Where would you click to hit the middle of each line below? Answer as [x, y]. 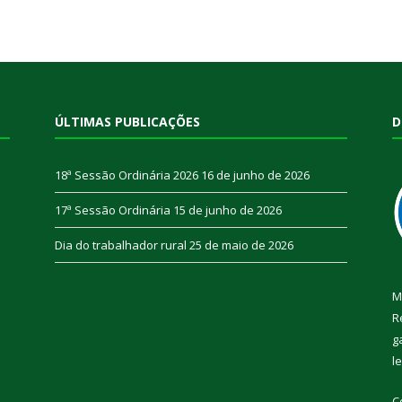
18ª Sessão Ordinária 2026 [127, 175]
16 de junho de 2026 [255, 175]
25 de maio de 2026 [241, 245]
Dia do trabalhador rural [121, 245]
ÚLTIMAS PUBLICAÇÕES [127, 121]
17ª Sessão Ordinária [113, 210]
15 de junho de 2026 [227, 210]
